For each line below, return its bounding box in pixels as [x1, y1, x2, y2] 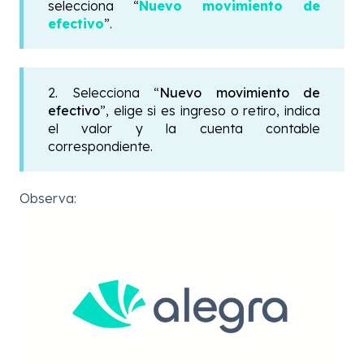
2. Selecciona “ [48, 84, 159, 101]
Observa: [19, 189, 76, 206]
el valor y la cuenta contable [48, 119, 320, 136]
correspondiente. [48, 137, 153, 154]
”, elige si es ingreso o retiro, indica [100, 102, 320, 119]
